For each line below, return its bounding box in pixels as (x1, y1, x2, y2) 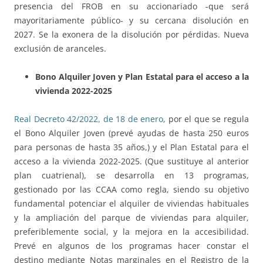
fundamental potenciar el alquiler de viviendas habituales (14, 197, 249, 209)
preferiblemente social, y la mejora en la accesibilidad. (14, 225, 249, 237)
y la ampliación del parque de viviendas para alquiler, (14, 211, 249, 223)
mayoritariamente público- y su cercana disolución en (14, 14, 249, 26)
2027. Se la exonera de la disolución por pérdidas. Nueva (14, 28, 249, 40)
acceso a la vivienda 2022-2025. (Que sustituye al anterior (14, 155, 249, 167)
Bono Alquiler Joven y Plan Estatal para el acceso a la (35, 70, 249, 82)
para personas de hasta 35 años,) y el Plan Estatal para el (14, 141, 249, 153)
